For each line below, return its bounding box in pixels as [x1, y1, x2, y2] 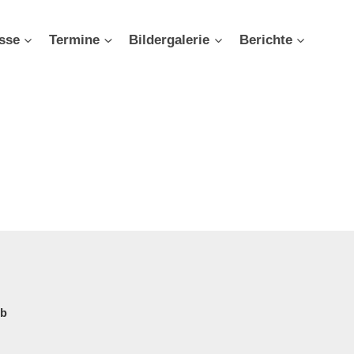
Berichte [239, 32, 292, 47]
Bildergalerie [129, 32, 210, 47]
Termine [49, 32, 100, 47]
